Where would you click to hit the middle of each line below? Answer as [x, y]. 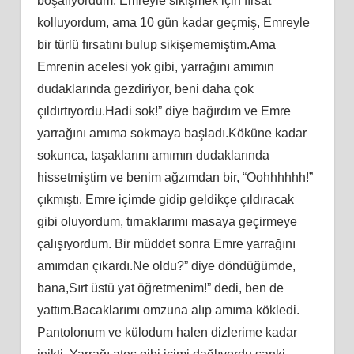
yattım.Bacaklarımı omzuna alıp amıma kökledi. [168, 310]
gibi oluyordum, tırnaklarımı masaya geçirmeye [167, 221]
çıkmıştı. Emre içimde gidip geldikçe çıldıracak [165, 199]
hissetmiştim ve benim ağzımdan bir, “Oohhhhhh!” [175, 177]
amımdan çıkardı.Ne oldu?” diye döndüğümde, [166, 265]
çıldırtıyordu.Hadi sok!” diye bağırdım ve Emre [164, 111]
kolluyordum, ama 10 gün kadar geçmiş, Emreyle [173, 22]
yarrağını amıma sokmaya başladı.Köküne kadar [171, 133]
